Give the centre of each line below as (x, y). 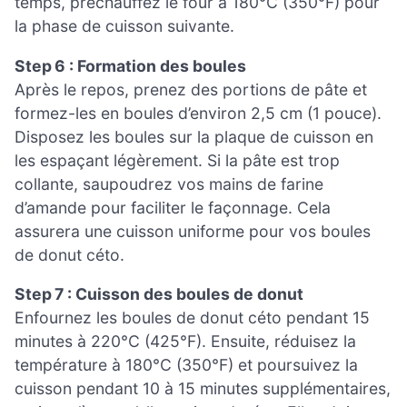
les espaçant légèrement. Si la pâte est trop (177, 160)
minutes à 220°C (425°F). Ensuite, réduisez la (185, 342)
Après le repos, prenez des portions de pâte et (191, 89)
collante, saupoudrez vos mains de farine (169, 184)
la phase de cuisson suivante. (124, 26)
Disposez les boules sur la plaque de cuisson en (194, 136)
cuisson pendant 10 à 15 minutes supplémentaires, (203, 389)
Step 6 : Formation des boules (130, 65)
